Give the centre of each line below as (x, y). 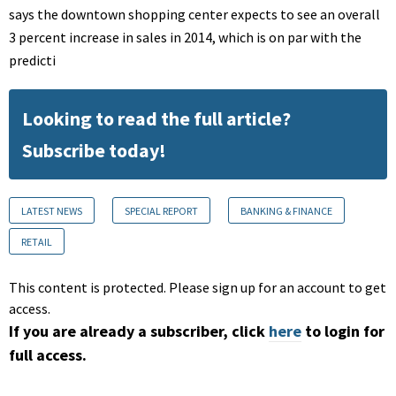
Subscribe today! (94, 151)
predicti (32, 61)
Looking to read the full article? (156, 119)
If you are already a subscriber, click (137, 331)
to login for (345, 331)
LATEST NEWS (52, 211)
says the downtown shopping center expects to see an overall (194, 15)
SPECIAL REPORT (161, 211)
